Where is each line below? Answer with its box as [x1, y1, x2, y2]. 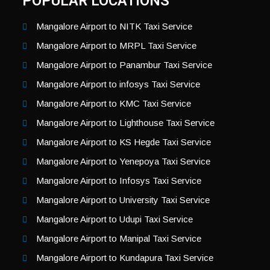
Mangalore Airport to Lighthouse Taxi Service [36, 118, 215, 128]
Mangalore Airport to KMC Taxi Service [36, 98, 191, 109]
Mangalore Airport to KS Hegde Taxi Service [36, 137, 211, 148]
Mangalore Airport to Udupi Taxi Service [36, 214, 193, 225]
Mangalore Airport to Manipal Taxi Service [36, 233, 201, 244]
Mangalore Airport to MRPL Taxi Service [36, 40, 196, 51]
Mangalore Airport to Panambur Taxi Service [36, 60, 212, 71]
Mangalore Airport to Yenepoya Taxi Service [36, 156, 210, 167]
